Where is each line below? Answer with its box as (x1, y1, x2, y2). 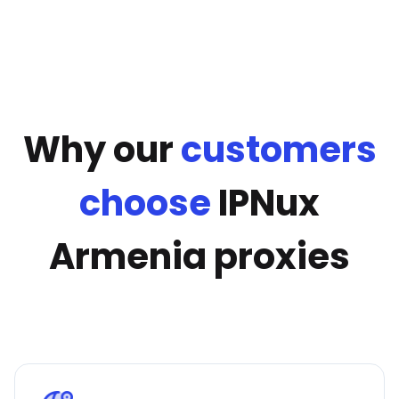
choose (79, 178, 218, 228)
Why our (22, 125, 174, 175)
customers (180, 125, 377, 175)
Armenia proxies (49, 232, 350, 281)
